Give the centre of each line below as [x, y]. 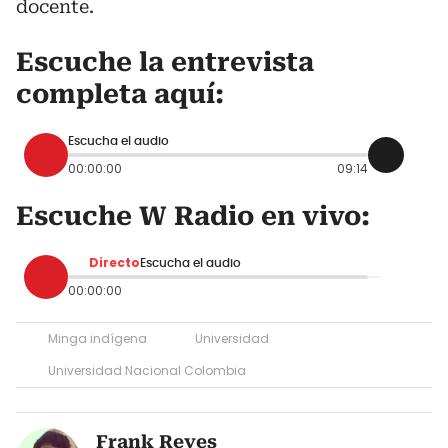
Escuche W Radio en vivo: [193, 215]
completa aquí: [120, 93]
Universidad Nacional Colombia [147, 370]
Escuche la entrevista [165, 61]
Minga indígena [97, 338]
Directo [114, 262]
